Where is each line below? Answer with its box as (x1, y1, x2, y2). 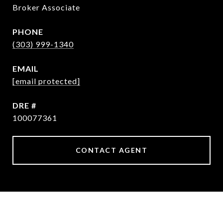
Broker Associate (12, 2, 80, 12)
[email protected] (12, 76, 80, 86)
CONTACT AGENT (75, 146, 148, 154)
